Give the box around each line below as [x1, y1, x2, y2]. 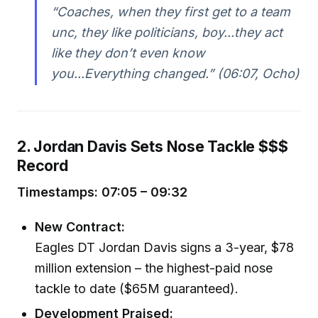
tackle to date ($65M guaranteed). [35, 280, 239, 296]
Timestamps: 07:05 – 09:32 [17, 185, 187, 200]
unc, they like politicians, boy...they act [50, 24, 283, 40]
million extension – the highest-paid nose [35, 260, 273, 275]
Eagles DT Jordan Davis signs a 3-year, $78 [35, 239, 295, 255]
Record [17, 155, 68, 175]
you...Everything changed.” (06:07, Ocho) [50, 65, 300, 81]
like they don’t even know [50, 45, 205, 60]
